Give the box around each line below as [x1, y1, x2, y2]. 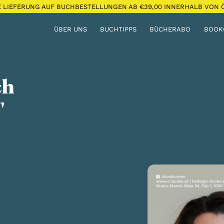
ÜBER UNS [53, 25, 87, 33]
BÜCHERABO [149, 25, 191, 33]
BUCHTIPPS [100, 25, 137, 33]
